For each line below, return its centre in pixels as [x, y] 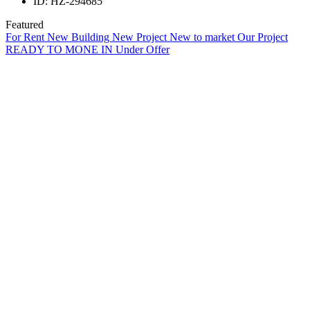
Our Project [263, 37]
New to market [203, 37]
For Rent [26, 37]
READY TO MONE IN [61, 49]
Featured [25, 25]
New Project [141, 37]
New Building [80, 37]
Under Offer [143, 49]
